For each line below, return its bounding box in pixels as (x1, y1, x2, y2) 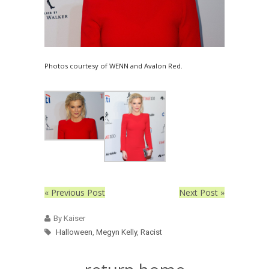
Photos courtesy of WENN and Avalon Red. (44, 61, 183, 71)
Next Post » (179, 186, 225, 198)
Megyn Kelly (96, 227, 137, 237)
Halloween (56, 227, 92, 237)
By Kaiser (53, 213, 85, 223)
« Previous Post (44, 186, 105, 198)
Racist (141, 227, 162, 237)
